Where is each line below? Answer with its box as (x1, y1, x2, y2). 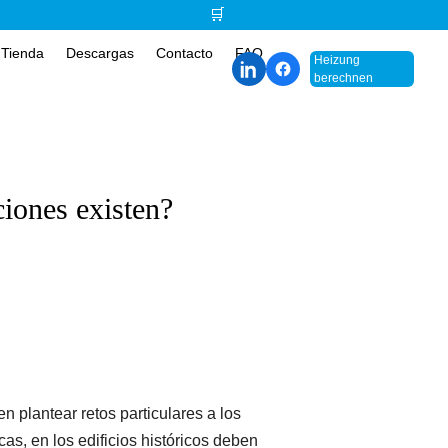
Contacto (155, 45, 213, 61)
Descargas (65, 45, 134, 61)
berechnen (314, 70, 374, 85)
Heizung (314, 52, 361, 67)
